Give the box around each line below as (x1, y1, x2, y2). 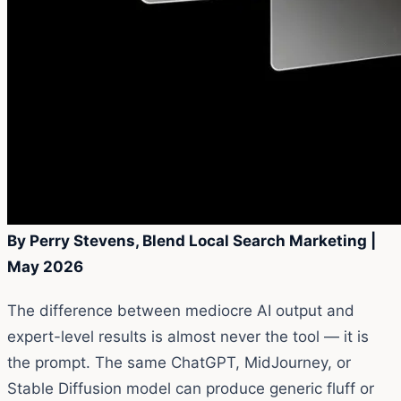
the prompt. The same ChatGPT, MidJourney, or (7, 353, 351, 371)
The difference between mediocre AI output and (7, 301, 354, 320)
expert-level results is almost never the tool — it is (7, 327, 369, 346)
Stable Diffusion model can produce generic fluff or (7, 379, 374, 397)
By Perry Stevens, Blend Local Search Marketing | (7, 231, 376, 250)
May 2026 (7, 257, 83, 276)
